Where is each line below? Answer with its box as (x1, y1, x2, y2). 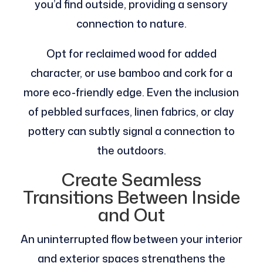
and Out (97, 202, 165, 228)
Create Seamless (61, 167, 201, 193)
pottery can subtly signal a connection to (28, 123, 235, 139)
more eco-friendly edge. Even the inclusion (23, 85, 240, 100)
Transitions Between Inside (22, 184, 240, 210)
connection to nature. (76, 16, 187, 32)
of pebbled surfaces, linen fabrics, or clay (28, 104, 235, 120)
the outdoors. (96, 143, 166, 159)
